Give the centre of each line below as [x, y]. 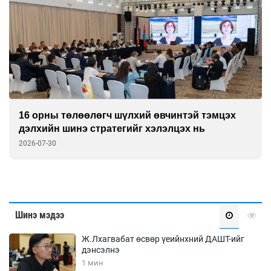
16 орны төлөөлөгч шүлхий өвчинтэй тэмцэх [127, 115]
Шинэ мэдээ [40, 215]
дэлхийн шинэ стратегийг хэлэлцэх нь [112, 128]
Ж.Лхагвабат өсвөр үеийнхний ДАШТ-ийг [163, 239]
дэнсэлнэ [101, 250]
